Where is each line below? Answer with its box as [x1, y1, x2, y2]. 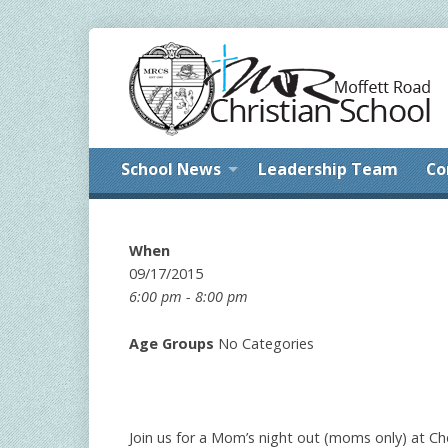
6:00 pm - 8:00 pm [129, 287, 248, 306]
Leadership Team [258, 158, 398, 180]
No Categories [214, 334, 314, 353]
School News [121, 158, 221, 180]
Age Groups [129, 334, 214, 353]
